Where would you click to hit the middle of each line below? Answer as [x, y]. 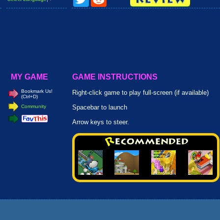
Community [34, 106]
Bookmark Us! [37, 91]
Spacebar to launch [100, 107]
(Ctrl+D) [29, 96]
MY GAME [27, 77]
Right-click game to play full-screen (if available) [140, 93]
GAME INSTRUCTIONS [115, 77]
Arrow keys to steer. [101, 122]
